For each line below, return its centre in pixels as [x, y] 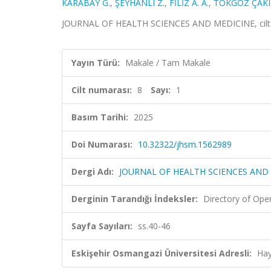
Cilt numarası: [102, 90]
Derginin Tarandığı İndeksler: [135, 199]
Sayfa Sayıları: [102, 226]
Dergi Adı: [93, 171]
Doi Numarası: [102, 144]
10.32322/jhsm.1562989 [185, 144]
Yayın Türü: [96, 63]
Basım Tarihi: [100, 117]
